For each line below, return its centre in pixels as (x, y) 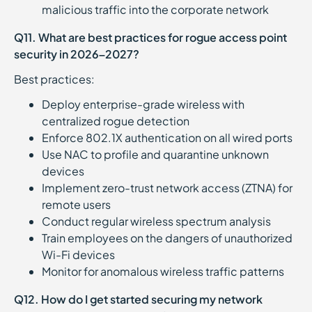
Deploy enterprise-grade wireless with (143, 104)
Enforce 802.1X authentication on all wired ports (167, 138)
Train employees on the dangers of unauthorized (167, 238)
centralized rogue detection (118, 121)
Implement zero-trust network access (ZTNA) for (167, 188)
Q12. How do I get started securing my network (138, 299)
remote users (78, 204)
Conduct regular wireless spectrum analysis (158, 221)
